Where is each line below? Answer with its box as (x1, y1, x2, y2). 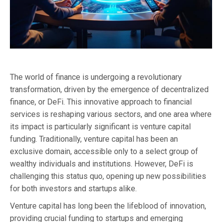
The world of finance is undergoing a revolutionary (10, 72, 182, 82)
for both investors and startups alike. (10, 183, 137, 193)
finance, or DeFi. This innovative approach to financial (10, 97, 192, 107)
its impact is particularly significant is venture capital (10, 121, 191, 131)
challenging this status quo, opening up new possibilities (10, 171, 206, 181)
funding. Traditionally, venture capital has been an (10, 134, 178, 144)
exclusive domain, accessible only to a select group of (10, 146, 198, 156)
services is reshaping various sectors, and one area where (10, 109, 212, 119)
